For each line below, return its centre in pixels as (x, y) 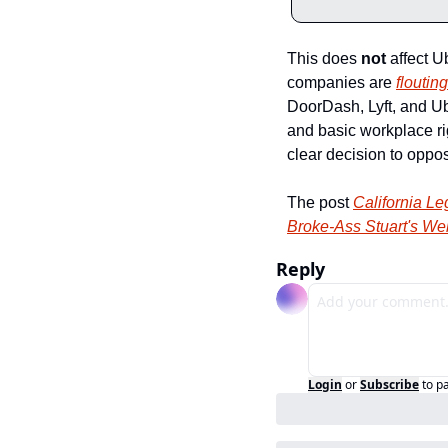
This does (324, 58)
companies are (341, 82)
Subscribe (389, 384)
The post (320, 202)
